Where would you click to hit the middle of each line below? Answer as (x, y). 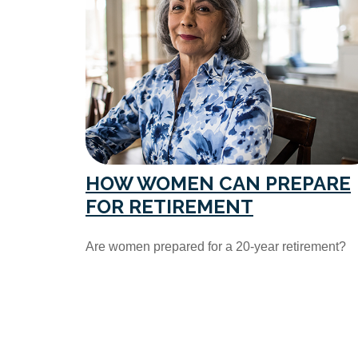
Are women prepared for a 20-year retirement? (216, 246)
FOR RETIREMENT (169, 206)
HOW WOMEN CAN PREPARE (218, 183)
